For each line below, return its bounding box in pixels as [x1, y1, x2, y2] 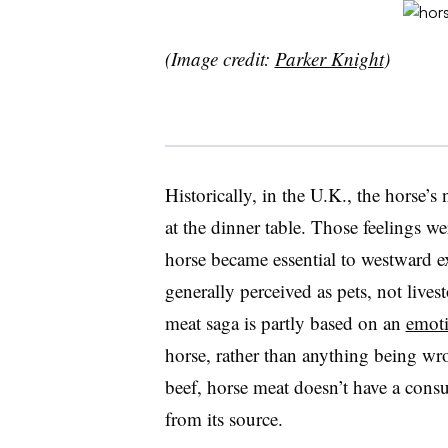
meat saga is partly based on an [164, 310, 406, 336]
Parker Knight [274, 46, 384, 72]
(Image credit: [164, 46, 275, 72]
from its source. [164, 406, 283, 432]
